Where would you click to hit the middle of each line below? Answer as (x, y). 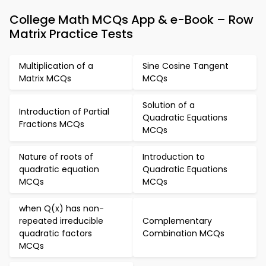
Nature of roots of (56, 157)
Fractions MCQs (52, 124)
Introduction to (174, 157)
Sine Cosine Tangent (186, 66)
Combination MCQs (183, 233)
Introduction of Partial (64, 111)
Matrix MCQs (45, 78)
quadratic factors (56, 233)
